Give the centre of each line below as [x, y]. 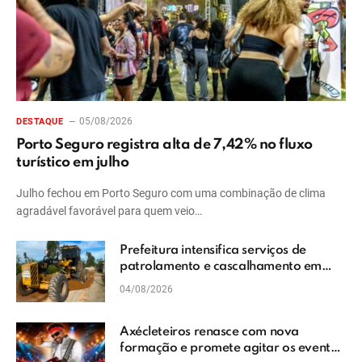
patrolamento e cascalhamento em [221, 266]
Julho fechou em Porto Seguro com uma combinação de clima [171, 193]
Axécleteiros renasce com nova [209, 332]
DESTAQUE [40, 121]
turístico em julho [73, 162]
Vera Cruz [149, 282]
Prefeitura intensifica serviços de [213, 250]
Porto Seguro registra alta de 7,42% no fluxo [164, 144]
